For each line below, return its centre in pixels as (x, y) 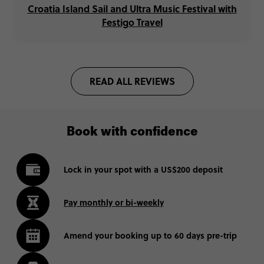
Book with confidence (132, 133)
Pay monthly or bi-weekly (114, 202)
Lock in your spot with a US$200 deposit (143, 169)
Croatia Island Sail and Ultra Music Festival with (132, 9)
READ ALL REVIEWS (132, 81)
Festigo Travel (132, 22)
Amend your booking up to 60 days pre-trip (150, 235)
